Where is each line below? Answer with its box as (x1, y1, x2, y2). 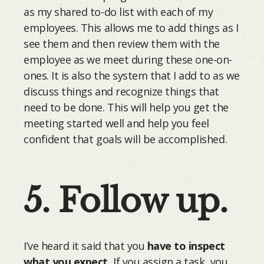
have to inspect (147, 238, 225, 253)
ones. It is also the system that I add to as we (24, 68, 240, 82)
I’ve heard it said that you (24, 238, 147, 253)
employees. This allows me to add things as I (24, 20, 239, 35)
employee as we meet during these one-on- (24, 52, 233, 67)
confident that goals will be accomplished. (24, 131, 227, 146)
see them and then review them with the (24, 36, 220, 51)
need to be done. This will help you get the (24, 100, 229, 114)
